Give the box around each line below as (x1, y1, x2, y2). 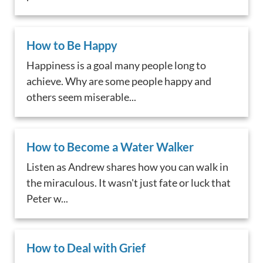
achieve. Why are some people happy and (26, 74, 212, 87)
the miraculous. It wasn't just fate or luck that (26, 176, 231, 189)
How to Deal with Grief (26, 241, 146, 255)
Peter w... (26, 191, 69, 205)
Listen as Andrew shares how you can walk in (26, 160, 229, 173)
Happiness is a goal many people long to (26, 58, 207, 72)
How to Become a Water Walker (26, 139, 194, 154)
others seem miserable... (26, 90, 137, 103)
